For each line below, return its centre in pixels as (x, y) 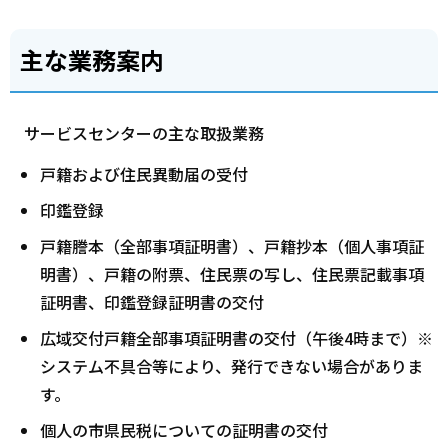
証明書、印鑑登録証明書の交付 (152, 302)
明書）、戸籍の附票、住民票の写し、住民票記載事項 (232, 274)
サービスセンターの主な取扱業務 (143, 132)
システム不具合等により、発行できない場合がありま (231, 366)
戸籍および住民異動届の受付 (144, 174)
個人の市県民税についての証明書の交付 (184, 430)
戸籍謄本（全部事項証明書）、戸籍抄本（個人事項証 (232, 246)
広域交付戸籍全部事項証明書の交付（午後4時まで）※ (236, 338)
